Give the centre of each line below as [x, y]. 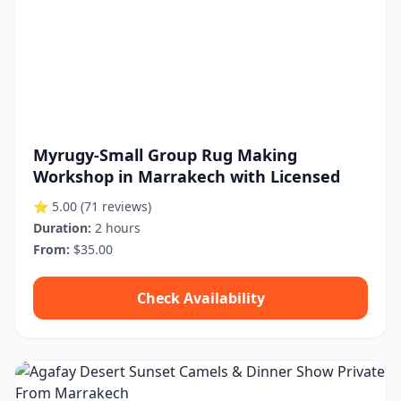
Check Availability [200, 298]
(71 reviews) [116, 206]
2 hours [116, 228]
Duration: [62, 228]
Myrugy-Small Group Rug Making [165, 155]
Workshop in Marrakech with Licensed [187, 176]
